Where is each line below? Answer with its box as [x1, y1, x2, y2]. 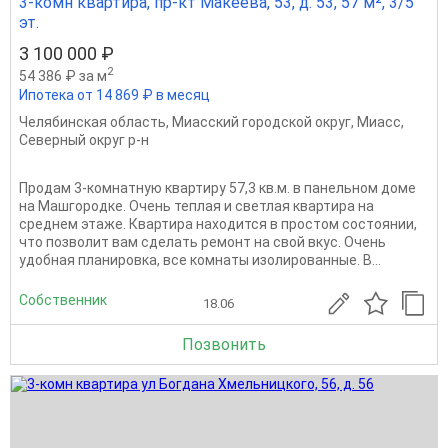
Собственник [19, 291, 107, 308]
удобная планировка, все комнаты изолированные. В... [19, 252, 381, 269]
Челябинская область [19, 114, 166, 131]
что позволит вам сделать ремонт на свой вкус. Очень [19, 234, 386, 251]
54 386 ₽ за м [19, 67, 107, 84]
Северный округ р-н [19, 132, 149, 149]
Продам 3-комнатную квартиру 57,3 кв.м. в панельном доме [19, 180, 416, 197]
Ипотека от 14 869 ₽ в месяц [19, 87, 210, 104]
